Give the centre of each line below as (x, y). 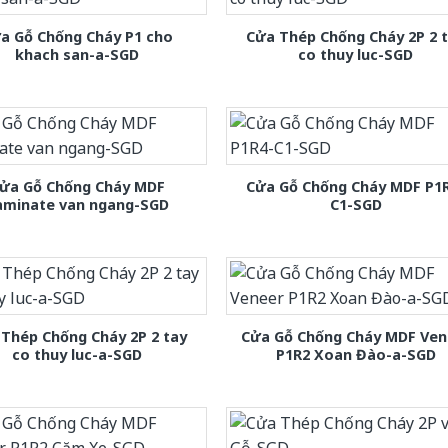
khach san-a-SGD (77, 54)
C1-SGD (355, 204)
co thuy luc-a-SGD (77, 355)
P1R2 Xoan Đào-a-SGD (355, 355)
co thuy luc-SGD (356, 54)
